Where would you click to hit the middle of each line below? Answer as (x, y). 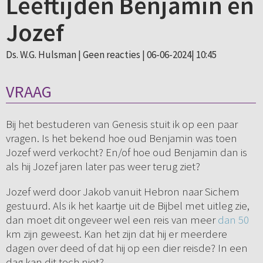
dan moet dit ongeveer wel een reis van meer (112, 220)
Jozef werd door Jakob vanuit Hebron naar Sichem (122, 192)
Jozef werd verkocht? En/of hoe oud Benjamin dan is (126, 152)
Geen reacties (111, 55)
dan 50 (233, 220)
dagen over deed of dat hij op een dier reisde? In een (127, 248)
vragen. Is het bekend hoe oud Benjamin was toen (121, 138)
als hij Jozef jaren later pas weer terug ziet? (103, 166)
